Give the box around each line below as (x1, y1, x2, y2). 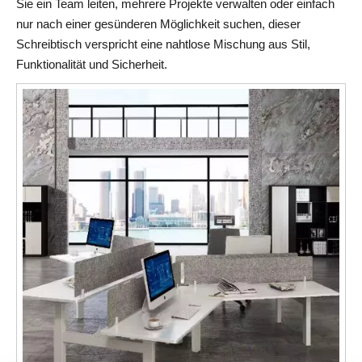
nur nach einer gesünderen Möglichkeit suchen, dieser (16, 17, 301, 31)
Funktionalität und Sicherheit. (16, 57, 167, 71)
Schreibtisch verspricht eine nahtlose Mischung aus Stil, (16, 37, 310, 51)
